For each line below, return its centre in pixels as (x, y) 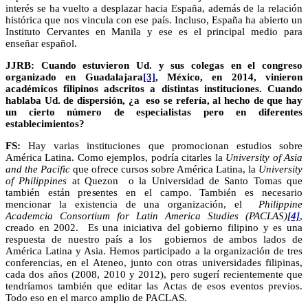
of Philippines (36, 180)
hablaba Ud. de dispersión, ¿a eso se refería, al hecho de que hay (154, 100)
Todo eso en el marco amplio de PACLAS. (96, 297)
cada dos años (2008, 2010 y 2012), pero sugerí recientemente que (154, 274)
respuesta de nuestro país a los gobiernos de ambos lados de (154, 239)
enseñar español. (41, 43)
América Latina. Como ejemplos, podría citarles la (116, 157)
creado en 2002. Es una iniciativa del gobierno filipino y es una (154, 227)
